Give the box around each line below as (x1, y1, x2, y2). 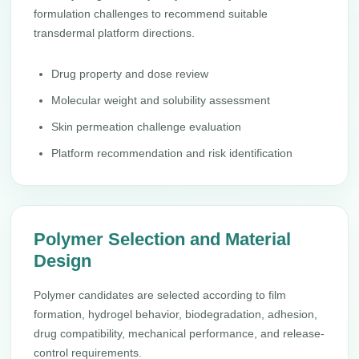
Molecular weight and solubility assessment (51, 94, 271, 107)
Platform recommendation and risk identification (51, 147, 293, 159)
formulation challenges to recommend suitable (34, 7, 268, 20)
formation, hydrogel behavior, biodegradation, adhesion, (34, 308, 318, 321)
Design (34, 251, 92, 271)
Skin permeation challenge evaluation (51, 120, 242, 133)
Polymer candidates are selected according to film (34, 288, 287, 301)
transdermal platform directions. (34, 26, 196, 39)
